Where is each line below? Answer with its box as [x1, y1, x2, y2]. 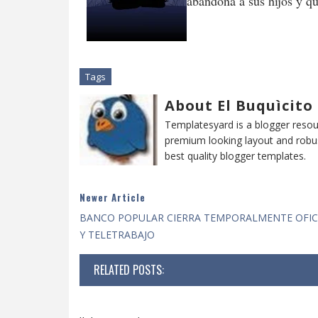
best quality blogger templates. [165, 149, 306, 163]
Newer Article [79, 190, 146, 205]
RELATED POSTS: [94, 261, 164, 279]
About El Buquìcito [165, 96, 313, 116]
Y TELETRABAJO [79, 228, 155, 242]
